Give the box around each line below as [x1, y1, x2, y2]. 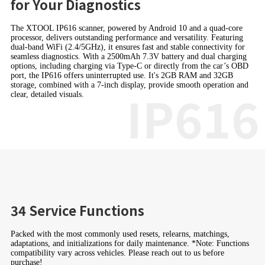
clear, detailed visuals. [10, 90, 84, 99]
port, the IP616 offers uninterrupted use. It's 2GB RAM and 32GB [10, 71, 233, 80]
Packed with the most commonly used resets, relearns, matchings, [10, 230, 230, 239]
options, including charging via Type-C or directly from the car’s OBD [10, 62, 248, 71]
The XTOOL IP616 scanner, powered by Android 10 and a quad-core [10, 24, 243, 33]
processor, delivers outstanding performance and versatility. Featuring [10, 33, 243, 43]
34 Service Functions [10, 201, 144, 220]
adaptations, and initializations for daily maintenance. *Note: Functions [10, 239, 249, 248]
